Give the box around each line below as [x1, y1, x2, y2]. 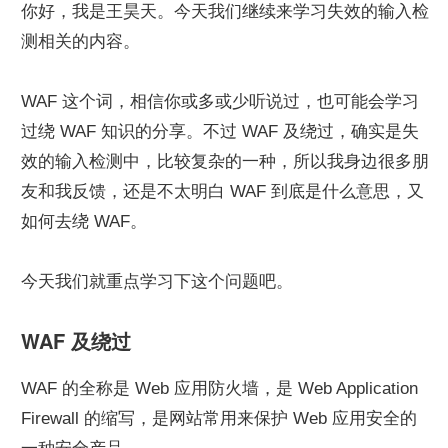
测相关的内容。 [21, 31, 140, 51]
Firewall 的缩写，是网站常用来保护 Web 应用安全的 [21, 408, 417, 428]
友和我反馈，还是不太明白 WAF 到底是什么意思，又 [21, 181, 424, 201]
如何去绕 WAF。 [21, 211, 147, 231]
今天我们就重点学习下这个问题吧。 [21, 271, 293, 291]
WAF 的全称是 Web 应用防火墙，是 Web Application [21, 378, 418, 398]
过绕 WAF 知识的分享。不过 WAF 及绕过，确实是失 [21, 121, 419, 141]
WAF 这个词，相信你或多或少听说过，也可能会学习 [21, 91, 419, 111]
